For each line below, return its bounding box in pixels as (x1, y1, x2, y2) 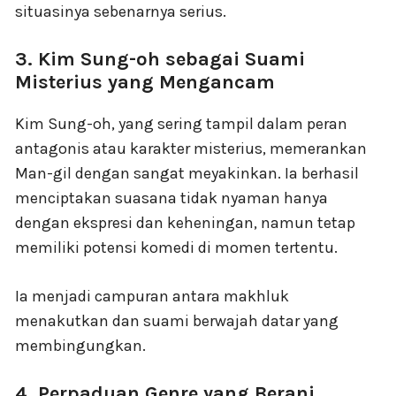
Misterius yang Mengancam (15, 70, 275, 94)
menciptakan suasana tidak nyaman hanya (15, 187, 328, 208)
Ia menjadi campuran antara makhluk (15, 286, 289, 306)
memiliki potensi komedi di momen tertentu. (15, 237, 338, 257)
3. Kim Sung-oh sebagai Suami (15, 47, 305, 71)
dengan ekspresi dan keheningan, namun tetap (15, 212, 355, 232)
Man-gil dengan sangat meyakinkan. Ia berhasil (15, 163, 359, 183)
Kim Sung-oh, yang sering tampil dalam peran (15, 113, 347, 133)
